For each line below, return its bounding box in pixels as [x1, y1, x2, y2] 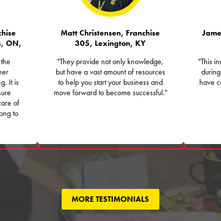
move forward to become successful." [53, 88, 167, 98]
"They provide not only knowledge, [57, 57, 164, 67]
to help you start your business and [58, 77, 163, 88]
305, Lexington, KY [75, 38, 146, 49]
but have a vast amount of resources [55, 67, 165, 77]
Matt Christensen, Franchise [61, 28, 160, 38]
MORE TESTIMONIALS [72, 194, 149, 205]
